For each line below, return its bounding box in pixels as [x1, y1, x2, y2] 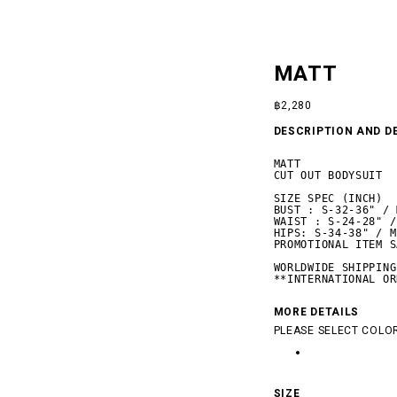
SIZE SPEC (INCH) [273, 192, 383, 205]
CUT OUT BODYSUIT [273, 169, 383, 182]
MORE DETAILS [273, 304, 360, 320]
